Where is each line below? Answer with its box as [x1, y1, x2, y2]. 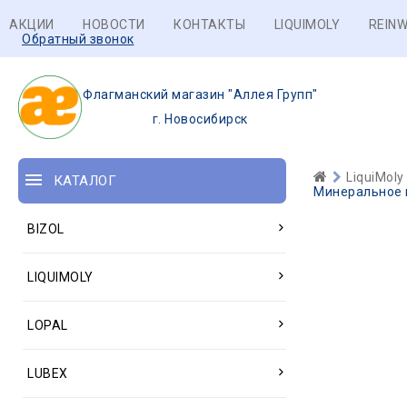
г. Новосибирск [152, 112, 248, 126]
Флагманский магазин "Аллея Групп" [83, 87, 318, 102]
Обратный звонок [22, 32, 134, 46]
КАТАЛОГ [53, 173, 116, 189]
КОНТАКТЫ [174, 17, 245, 32]
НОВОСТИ [83, 17, 145, 32]
